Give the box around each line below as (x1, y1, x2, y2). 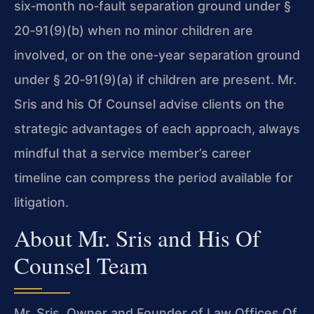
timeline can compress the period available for (14, 170, 293, 186)
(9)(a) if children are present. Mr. (99, 72, 296, 88)
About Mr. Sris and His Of (14, 222, 260, 254)
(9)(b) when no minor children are (49, 23, 253, 39)
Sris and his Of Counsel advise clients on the (14, 97, 285, 112)
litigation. (14, 195, 69, 210)
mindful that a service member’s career (14, 146, 251, 161)
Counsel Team (14, 250, 148, 281)
